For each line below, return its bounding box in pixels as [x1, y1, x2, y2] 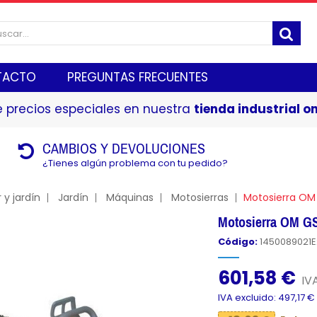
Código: [218, 235, 258, 248]
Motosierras [171, 190, 229, 204]
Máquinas [105, 190, 154, 204]
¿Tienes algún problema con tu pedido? [42, 156, 229, 170]
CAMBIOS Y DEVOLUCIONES [42, 140, 206, 156]
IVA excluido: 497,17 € [218, 291, 316, 305]
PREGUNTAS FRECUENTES [67, 69, 208, 86]
